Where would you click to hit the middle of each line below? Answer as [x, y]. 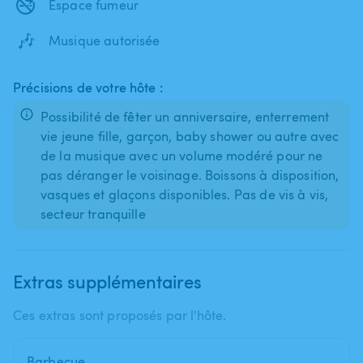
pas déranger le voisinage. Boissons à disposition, [190, 175]
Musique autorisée [105, 40]
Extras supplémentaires [107, 281]
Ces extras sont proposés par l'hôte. [120, 315]
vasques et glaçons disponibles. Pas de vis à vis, [185, 194]
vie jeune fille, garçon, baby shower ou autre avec [190, 136]
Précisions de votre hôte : [88, 87]
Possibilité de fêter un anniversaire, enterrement [185, 116]
